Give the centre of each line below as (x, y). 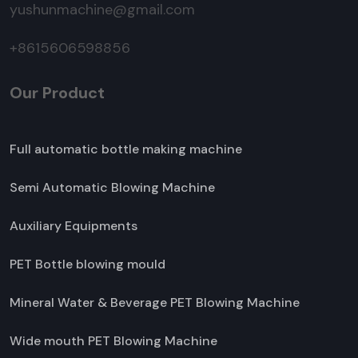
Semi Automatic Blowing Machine (112, 188)
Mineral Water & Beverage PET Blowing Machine (155, 303)
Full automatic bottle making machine (126, 149)
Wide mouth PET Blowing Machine (113, 341)
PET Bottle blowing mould (88, 265)
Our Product (57, 93)
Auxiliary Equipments (74, 226)
